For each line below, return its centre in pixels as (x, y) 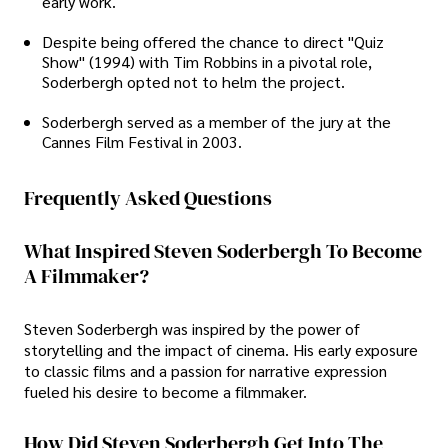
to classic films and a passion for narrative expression (205, 370)
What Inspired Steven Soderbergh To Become (223, 251)
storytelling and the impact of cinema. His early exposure (221, 349)
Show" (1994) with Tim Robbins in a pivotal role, (207, 62)
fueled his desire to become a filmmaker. (165, 391)
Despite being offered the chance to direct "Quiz (213, 42)
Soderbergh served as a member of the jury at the (216, 122)
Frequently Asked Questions (148, 198)
